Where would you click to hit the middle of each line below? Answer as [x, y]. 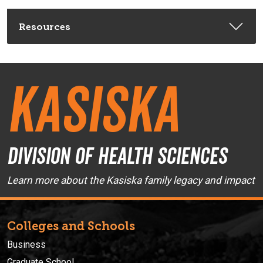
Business [26, 244]
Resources [45, 26]
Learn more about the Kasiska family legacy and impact [131, 180]
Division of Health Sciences [117, 156]
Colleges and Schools [71, 226]
